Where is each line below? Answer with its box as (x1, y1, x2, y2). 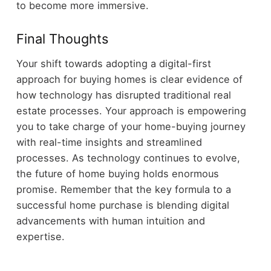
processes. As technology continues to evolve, (16, 151, 240, 164)
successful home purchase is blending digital (16, 198, 229, 211)
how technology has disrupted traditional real (16, 88, 231, 101)
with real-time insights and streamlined (16, 135, 202, 148)
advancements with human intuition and (16, 214, 205, 227)
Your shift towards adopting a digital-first (16, 57, 211, 70)
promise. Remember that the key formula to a (16, 183, 231, 195)
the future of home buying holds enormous (16, 167, 219, 180)
